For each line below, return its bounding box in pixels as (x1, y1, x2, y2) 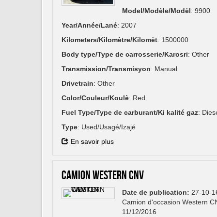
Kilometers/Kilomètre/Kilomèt (62, 36, 157, 44)
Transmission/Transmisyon (62, 65, 151, 73)
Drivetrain (62, 79, 93, 88)
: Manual (151, 65, 177, 73)
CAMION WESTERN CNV (62, 169, 144, 184)
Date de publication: (122, 188, 189, 197)
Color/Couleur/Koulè (62, 94, 129, 102)
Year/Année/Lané (62, 21, 117, 30)
